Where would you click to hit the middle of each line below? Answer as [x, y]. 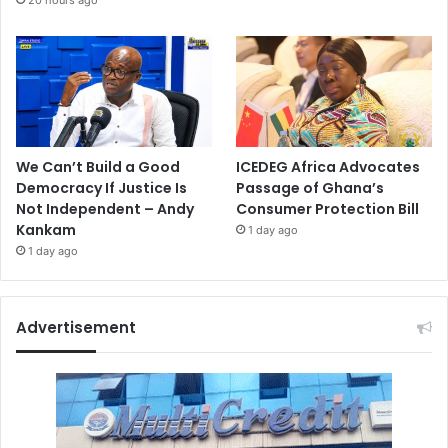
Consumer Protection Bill [328, 208]
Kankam [46, 229]
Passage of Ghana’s [310, 187]
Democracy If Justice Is [101, 187]
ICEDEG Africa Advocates [328, 166]
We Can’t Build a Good [98, 166]
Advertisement [76, 327]
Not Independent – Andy [105, 208]
